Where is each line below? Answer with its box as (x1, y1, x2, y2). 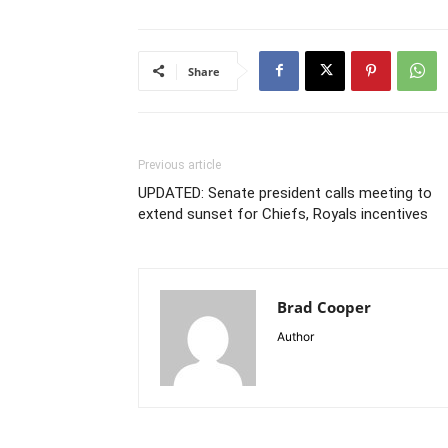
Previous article (138, 157, 221, 172)
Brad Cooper (277, 296, 371, 317)
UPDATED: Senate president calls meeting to (138, 183, 432, 202)
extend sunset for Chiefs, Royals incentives (138, 204, 428, 223)
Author (277, 328, 314, 344)
